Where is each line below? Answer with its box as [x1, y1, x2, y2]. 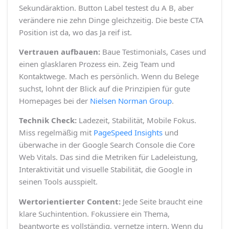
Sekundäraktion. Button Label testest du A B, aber [18, 2, 194, 13]
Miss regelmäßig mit [18, 127, 94, 138]
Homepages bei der [18, 96, 90, 106]
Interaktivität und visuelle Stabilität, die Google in [18, 164, 192, 175]
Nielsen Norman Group [89, 96, 172, 106]
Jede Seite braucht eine [120, 196, 202, 207]
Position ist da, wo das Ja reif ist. [18, 27, 132, 37]
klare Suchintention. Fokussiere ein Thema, [18, 208, 170, 219]
